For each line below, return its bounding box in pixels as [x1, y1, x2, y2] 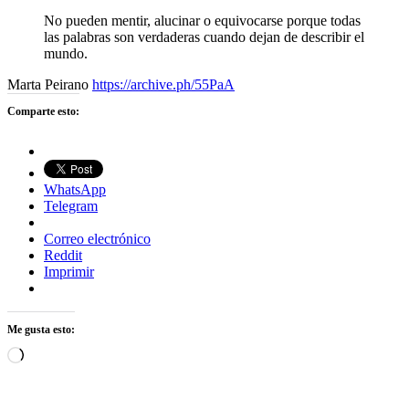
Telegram [44, 197, 98, 214]
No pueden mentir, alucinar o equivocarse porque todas [44, 12, 361, 28]
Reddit [44, 246, 82, 263]
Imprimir [44, 263, 94, 279]
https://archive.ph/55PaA [92, 76, 235, 92]
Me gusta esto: [7, 322, 75, 336]
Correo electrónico [44, 230, 151, 246]
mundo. [44, 45, 88, 61]
